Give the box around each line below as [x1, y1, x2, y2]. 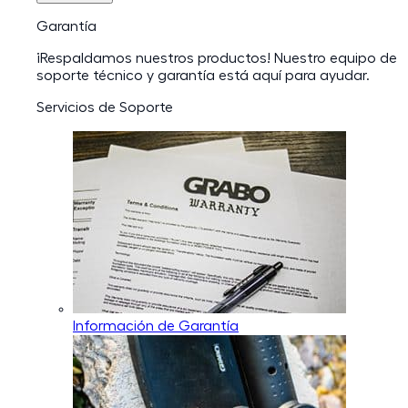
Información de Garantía [73, 318, 239, 333]
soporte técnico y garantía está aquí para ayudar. [36, 67, 370, 83]
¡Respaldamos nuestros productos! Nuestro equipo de [36, 50, 397, 66]
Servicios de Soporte [36, 99, 173, 115]
